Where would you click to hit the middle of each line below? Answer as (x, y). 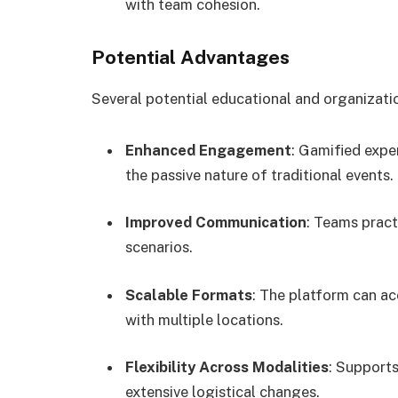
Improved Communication (216, 223)
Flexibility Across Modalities (227, 367)
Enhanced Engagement (208, 150)
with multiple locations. (204, 319)
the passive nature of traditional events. (259, 175)
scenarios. (159, 247)
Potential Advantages (191, 57)
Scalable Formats (189, 295)
